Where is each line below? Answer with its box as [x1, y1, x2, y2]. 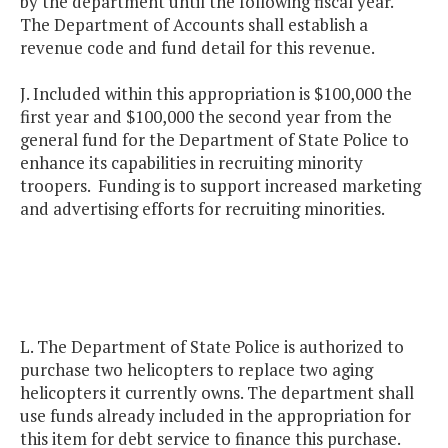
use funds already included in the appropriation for [20, 404, 411, 428]
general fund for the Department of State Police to [20, 128, 409, 152]
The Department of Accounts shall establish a [20, 13, 368, 37]
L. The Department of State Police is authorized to [20, 335, 404, 359]
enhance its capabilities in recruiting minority [20, 151, 363, 175]
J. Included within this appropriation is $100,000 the [20, 82, 412, 106]
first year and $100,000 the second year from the [20, 105, 392, 129]
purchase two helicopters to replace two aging [20, 358, 373, 382]
